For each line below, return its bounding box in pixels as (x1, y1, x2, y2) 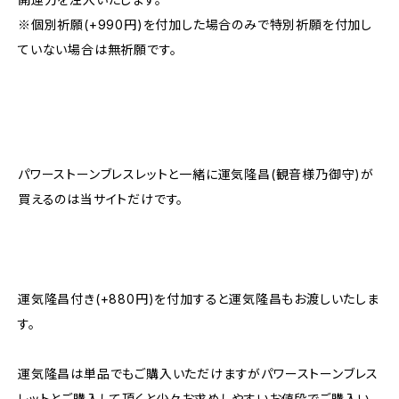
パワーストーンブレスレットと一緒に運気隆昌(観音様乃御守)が (18, 166, 374, 182)
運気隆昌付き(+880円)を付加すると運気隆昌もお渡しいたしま (18, 290, 379, 306)
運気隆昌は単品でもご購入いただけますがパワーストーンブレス (18, 365, 379, 381)
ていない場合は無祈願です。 (18, 41, 177, 57)
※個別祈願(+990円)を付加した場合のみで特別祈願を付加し (18, 16, 372, 32)
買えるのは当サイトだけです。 (18, 191, 184, 207)
